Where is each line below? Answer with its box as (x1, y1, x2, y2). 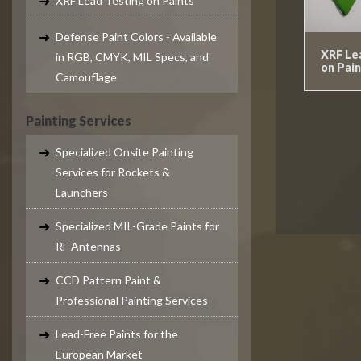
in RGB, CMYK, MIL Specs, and (56, 50, 209, 64)
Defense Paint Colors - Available (56, 30, 217, 44)
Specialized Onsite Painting (56, 145, 193, 159)
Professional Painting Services (56, 293, 208, 307)
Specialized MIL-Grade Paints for (56, 219, 219, 233)
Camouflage (56, 70, 117, 84)
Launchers (56, 185, 108, 199)
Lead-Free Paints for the (56, 327, 178, 341)
